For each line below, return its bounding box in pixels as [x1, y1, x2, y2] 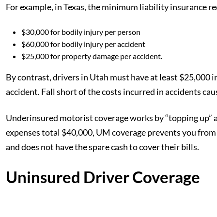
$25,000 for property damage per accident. [21, 51, 162, 61]
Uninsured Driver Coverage [6, 167, 200, 186]
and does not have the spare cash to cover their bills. [6, 141, 199, 152]
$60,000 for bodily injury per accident [21, 39, 145, 48]
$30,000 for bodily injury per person [21, 27, 140, 36]
